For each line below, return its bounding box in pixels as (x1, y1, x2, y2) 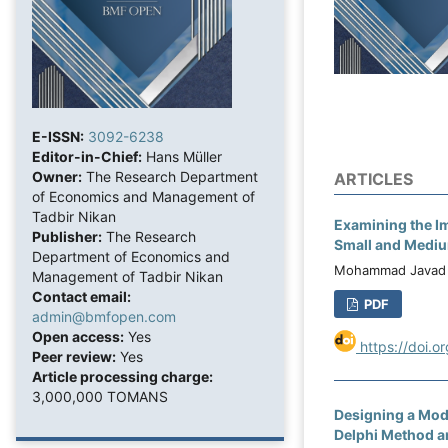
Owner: (32, 168, 82, 186)
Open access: (32, 328, 124, 346)
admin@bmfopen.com (32, 308, 176, 326)
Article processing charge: (32, 368, 213, 386)
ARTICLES (334, 169, 413, 190)
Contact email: (32, 288, 131, 306)
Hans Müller (142, 148, 222, 166)
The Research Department (82, 168, 258, 186)
